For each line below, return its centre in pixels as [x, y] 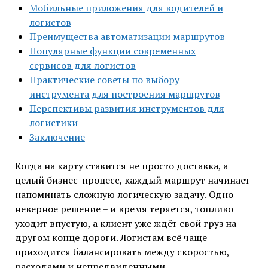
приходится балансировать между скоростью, [122, 252]
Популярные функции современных [112, 51]
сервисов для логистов [82, 65]
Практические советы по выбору [104, 79]
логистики [53, 122]
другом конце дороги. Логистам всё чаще [111, 237]
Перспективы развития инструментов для [127, 108]
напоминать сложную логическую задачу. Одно [124, 194]
